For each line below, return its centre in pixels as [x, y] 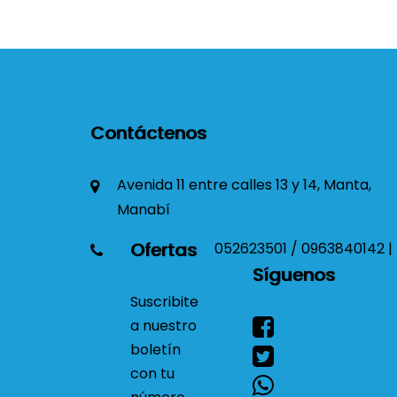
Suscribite [164, 302]
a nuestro [163, 326]
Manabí [144, 210]
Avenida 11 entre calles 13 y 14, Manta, [244, 185]
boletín [156, 350]
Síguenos [293, 275]
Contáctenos [148, 133]
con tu [152, 374]
